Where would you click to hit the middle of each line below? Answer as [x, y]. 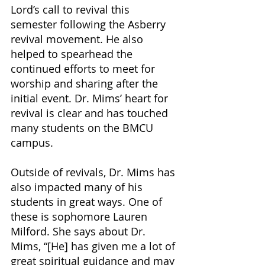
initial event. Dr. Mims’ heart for [91, 98]
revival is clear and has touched [91, 113]
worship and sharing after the [86, 83]
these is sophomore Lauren [80, 216]
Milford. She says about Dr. [80, 231]
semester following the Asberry [90, 24]
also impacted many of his [78, 187]
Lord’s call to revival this [72, 9]
